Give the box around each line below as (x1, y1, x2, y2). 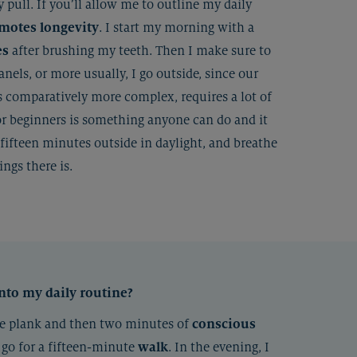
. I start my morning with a (99, 20, 254, 35)
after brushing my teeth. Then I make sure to (9, 43, 271, 58)
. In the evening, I (168, 339, 269, 355)
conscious (192, 316, 256, 331)
